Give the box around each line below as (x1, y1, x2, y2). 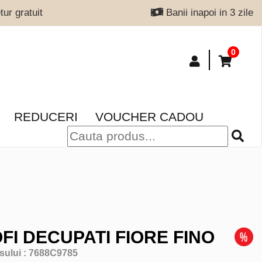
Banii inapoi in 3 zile (163, 7, 253, 18)
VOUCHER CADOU (95, 110, 204, 123)
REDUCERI (14, 110, 78, 123)
